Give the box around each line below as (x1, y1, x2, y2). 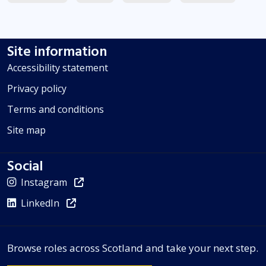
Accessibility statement (7, 61, 108, 75)
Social (7, 157, 43, 176)
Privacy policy (7, 82, 66, 96)
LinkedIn (21, 197, 59, 210)
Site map (7, 123, 46, 137)
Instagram (21, 176, 67, 189)
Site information (7, 42, 107, 62)
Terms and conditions (7, 103, 104, 116)
